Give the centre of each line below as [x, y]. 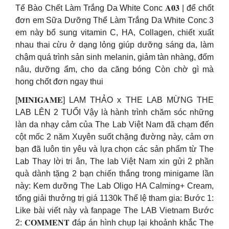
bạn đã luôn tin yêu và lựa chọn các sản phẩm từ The [114, 149]
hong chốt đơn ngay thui [59, 82]
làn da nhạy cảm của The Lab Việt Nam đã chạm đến [114, 124]
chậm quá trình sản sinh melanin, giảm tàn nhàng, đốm [114, 57]
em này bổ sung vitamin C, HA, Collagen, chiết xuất [114, 32]
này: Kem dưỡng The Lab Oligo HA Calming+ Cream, [114, 186]
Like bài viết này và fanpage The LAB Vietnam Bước [114, 210]
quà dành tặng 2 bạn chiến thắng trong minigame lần [114, 174]
